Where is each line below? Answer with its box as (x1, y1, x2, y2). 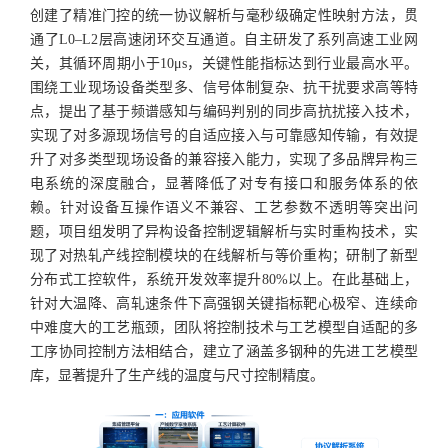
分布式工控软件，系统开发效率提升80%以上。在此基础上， (30, 272, 418, 288)
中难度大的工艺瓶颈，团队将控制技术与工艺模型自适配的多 (30, 320, 418, 336)
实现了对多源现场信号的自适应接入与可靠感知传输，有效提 (30, 128, 418, 144)
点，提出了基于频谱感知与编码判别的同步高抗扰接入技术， (30, 104, 418, 120)
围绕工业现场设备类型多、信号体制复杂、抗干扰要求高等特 (30, 80, 418, 96)
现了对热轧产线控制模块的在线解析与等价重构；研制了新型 (30, 248, 418, 264)
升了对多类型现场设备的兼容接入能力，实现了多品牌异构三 (30, 152, 418, 168)
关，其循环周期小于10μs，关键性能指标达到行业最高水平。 (30, 56, 418, 72)
